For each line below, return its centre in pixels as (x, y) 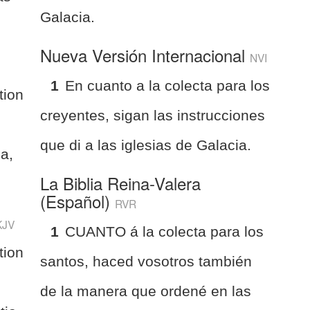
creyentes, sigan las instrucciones (153, 115)
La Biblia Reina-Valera (121, 183)
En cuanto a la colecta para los (168, 85)
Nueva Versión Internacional (145, 55)
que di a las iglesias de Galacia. (146, 145)
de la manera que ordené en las (146, 291)
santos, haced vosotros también (146, 261)
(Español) (78, 201)
